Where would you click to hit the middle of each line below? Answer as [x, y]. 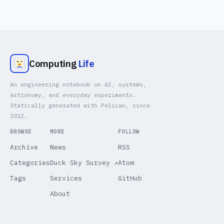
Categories [30, 163]
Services [66, 178]
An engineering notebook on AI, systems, [78, 84]
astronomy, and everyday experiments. [73, 95]
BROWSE [21, 131]
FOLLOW [129, 131]
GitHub [130, 178]
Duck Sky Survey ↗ [84, 163]
